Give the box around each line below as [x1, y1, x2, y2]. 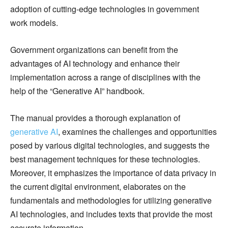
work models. [10, 17, 58, 29]
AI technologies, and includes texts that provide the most [10, 208, 212, 220]
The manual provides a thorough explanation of [10, 112, 180, 124]
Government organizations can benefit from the [10, 44, 178, 56]
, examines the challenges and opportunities [58, 126, 217, 138]
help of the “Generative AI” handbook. [10, 85, 145, 97]
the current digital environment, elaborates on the [10, 181, 186, 193]
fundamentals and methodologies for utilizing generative [10, 194, 212, 207]
